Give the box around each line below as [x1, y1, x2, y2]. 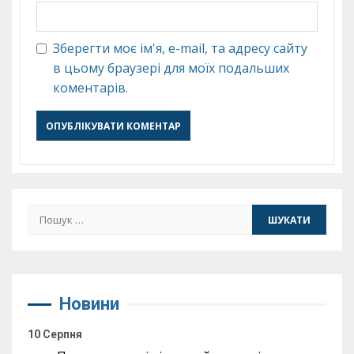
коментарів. [53, 79, 128, 96]
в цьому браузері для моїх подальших [53, 59, 289, 77]
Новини [59, 294, 119, 314]
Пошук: [27, 205, 74, 222]
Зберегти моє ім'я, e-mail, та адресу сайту [53, 40, 307, 57]
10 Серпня [28, 328, 82, 341]
